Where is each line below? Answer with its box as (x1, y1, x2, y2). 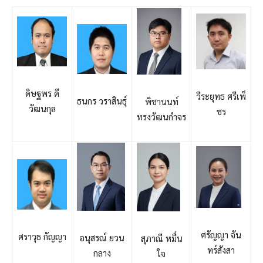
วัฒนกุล (28, 103, 56, 114)
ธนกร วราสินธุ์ (77, 95, 127, 106)
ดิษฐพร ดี (25, 87, 59, 99)
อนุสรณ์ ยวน (79, 231, 124, 243)
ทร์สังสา (207, 244, 235, 256)
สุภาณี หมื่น (140, 232, 183, 244)
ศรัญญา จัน (201, 229, 241, 241)
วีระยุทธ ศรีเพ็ (196, 90, 246, 102)
